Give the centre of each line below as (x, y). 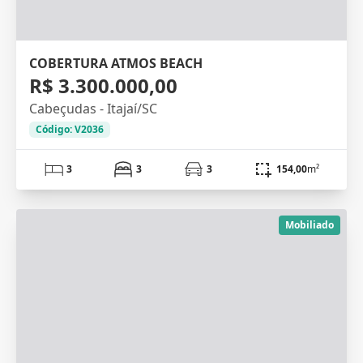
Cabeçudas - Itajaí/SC (93, 108)
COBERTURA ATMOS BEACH (116, 63)
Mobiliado (310, 224)
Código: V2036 (70, 129)
